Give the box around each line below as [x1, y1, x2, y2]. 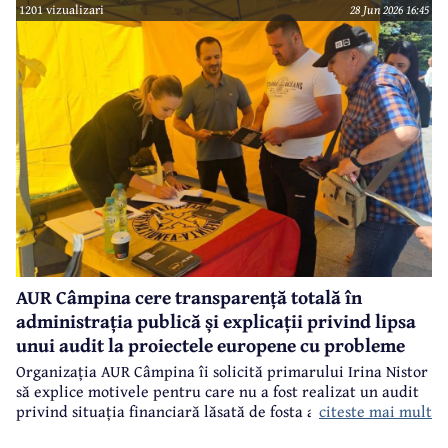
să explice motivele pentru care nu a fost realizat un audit [16, 379, 419, 404]
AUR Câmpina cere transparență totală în [16, 282, 362, 311]
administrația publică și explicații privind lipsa [16, 306, 416, 335]
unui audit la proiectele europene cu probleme [16, 330, 405, 359]
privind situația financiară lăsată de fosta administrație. [16, 399, 406, 424]
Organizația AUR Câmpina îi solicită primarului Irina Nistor [16, 359, 428, 384]
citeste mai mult [319, 398, 432, 423]
